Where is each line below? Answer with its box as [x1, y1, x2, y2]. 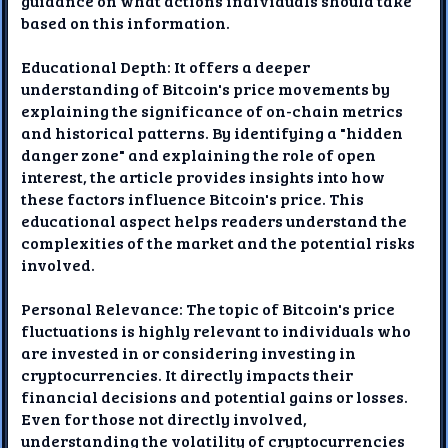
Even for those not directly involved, [21, 407, 308, 429]
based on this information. [21, 11, 231, 33]
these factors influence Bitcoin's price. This [21, 187, 365, 209]
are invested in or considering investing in [21, 341, 357, 363]
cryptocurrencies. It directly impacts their [21, 363, 354, 385]
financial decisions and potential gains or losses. [21, 385, 409, 407]
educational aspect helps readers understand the [21, 209, 408, 231]
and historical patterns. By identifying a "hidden [21, 121, 404, 143]
